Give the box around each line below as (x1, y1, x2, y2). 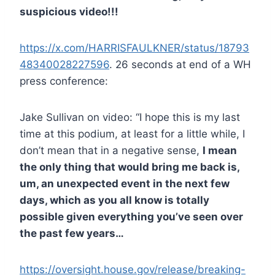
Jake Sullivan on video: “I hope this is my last (20, 110, 240, 123)
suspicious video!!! (20, 5, 118, 18)
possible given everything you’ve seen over (20, 210, 243, 223)
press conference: (20, 74, 108, 87)
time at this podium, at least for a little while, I (20, 127, 245, 140)
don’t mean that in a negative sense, (20, 144, 203, 157)
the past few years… (20, 227, 124, 239)
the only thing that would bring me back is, (20, 160, 239, 173)
